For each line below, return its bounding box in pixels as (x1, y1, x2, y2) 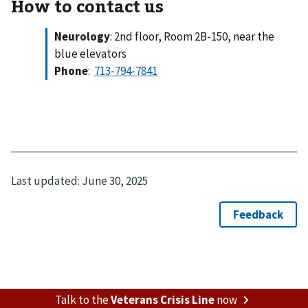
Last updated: (11, 173, 82, 189)
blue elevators (54, 45, 126, 61)
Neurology (54, 28, 110, 44)
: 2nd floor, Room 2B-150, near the (110, 28, 274, 44)
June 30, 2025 (82, 173, 148, 189)
